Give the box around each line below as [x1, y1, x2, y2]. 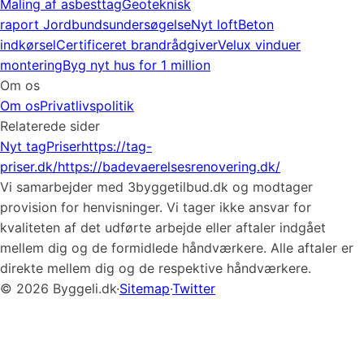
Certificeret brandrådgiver [56, 37, 218, 53]
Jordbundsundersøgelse [43, 16, 191, 32]
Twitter [172, 280, 215, 297]
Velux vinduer [218, 37, 301, 53]
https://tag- [81, 138, 152, 154]
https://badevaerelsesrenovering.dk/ [58, 158, 280, 175]
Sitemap [119, 280, 170, 297]
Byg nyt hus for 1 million [63, 57, 210, 73]
